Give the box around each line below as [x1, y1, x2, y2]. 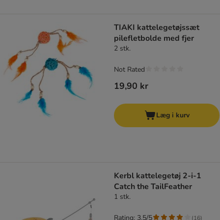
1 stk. [114, 192, 131, 202]
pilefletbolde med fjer [114, 33, 194, 44]
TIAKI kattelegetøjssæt [114, 22, 199, 33]
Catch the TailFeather [114, 181, 192, 192]
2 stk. [114, 44, 131, 54]
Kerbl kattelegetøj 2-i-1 [114, 170, 201, 182]
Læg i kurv [156, 110, 190, 120]
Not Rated [114, 65, 145, 75]
